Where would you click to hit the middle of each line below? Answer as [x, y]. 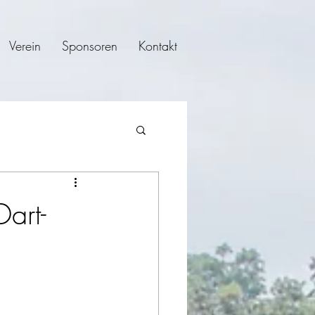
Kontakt [157, 46]
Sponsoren [89, 46]
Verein [25, 46]
